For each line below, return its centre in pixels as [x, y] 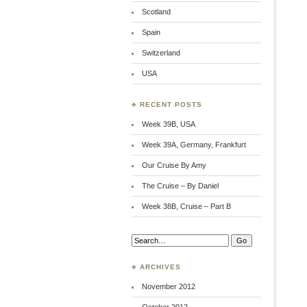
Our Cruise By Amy [174, 165]
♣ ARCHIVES [156, 267]
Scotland [156, 12]
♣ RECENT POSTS [167, 105]
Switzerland [161, 53]
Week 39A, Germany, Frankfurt [194, 145]
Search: [145, 238]
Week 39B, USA [168, 124]
